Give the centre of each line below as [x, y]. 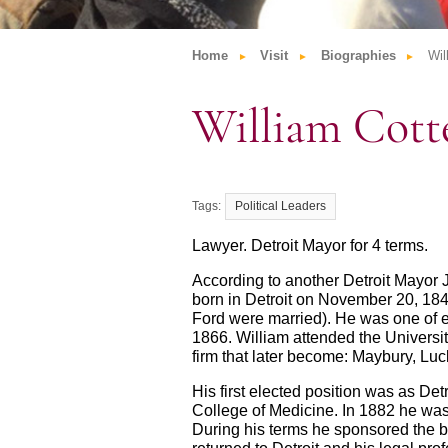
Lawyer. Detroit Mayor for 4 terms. [310, 246]
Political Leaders [280, 206]
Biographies [358, 55]
